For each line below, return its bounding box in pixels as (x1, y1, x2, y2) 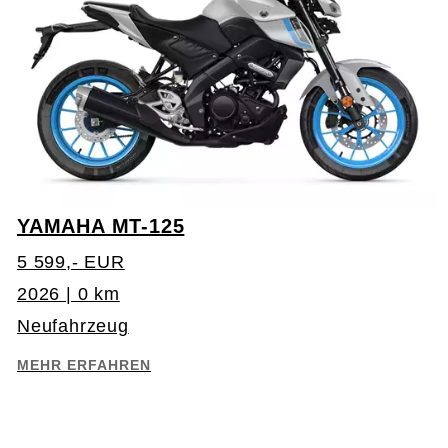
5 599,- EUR (16, 252, 125, 273)
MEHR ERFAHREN (16, 357, 151, 374)
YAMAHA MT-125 (16, 215, 185, 238)
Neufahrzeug (16, 316, 129, 337)
